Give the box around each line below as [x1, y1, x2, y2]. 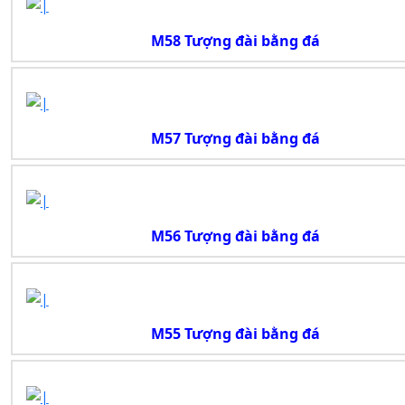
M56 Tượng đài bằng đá [150, 226, 320, 247]
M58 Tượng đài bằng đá [150, 30, 320, 51]
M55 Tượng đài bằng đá [150, 324, 320, 344]
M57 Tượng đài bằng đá [150, 127, 320, 148]
